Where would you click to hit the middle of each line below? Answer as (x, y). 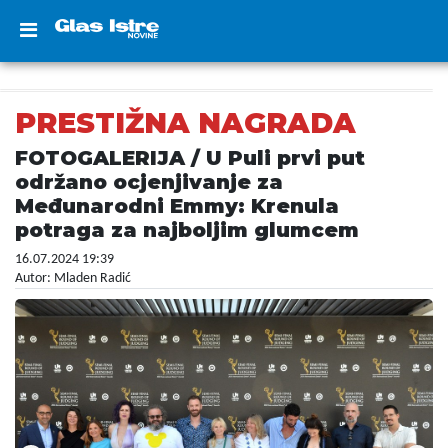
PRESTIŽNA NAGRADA (185, 123)
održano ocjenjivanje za (149, 182)
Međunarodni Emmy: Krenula (177, 206)
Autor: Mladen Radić (73, 278)
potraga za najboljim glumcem (187, 230)
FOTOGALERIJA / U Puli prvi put (190, 158)
